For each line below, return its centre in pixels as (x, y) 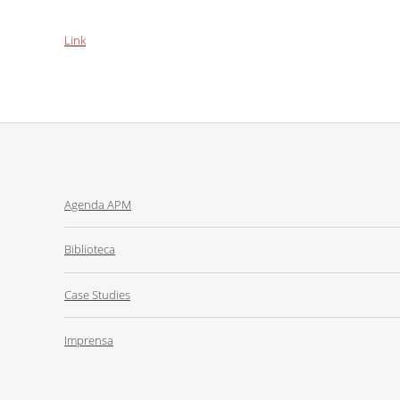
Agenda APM (98, 204)
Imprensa (89, 340)
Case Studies (97, 294)
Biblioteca (90, 250)
